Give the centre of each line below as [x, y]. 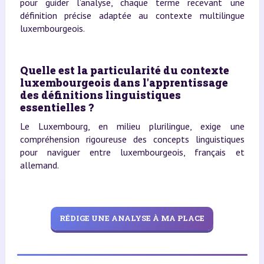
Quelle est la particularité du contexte [124, 70]
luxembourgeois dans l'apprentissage [124, 82]
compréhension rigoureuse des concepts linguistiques [132, 139]
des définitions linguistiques [100, 95]
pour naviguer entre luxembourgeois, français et [132, 152]
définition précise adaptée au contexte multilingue [132, 15]
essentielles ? [57, 107]
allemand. [39, 165]
